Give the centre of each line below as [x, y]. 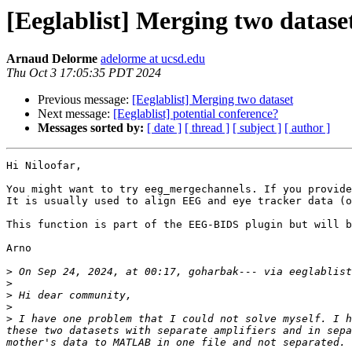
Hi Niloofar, [44, 166]
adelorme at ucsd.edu [153, 59]
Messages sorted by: [91, 128]
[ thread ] [207, 128]
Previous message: [85, 100]
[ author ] [307, 128]
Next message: [75, 114]
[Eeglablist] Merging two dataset [213, 100]
